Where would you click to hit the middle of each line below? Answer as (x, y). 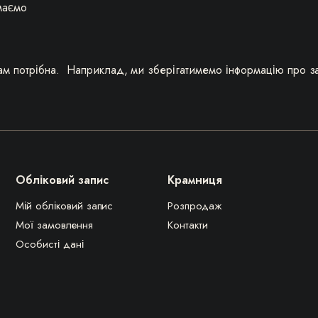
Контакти (188, 225)
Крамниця (195, 180)
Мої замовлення (54, 225)
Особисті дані (50, 244)
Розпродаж (195, 206)
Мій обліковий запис (65, 206)
